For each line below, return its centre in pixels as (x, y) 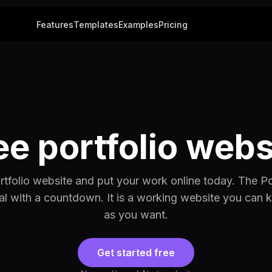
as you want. (136, 215)
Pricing (173, 24)
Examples (138, 24)
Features (55, 24)
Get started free (136, 253)
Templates (96, 24)
